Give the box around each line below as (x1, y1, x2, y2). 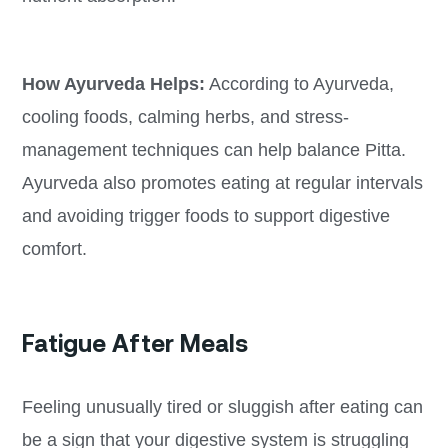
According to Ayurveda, (204, 74, 394, 95)
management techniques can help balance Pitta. (21, 140, 406, 161)
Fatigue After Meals (21, 330, 248, 358)
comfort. (21, 239, 87, 260)
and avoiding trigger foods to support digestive (21, 206, 390, 227)
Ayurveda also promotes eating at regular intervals (21, 173, 423, 194)
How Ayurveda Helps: (21, 74, 205, 95)
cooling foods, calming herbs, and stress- (21, 107, 349, 128)
